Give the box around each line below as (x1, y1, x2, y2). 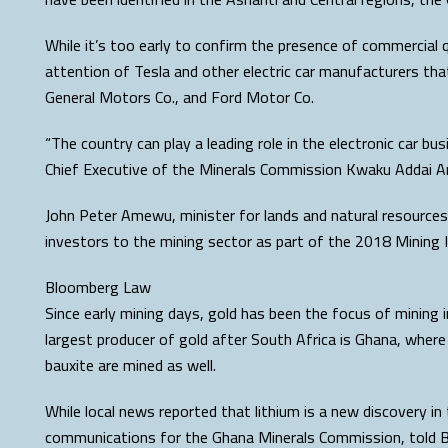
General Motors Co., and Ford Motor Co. (45, 82, 314, 112)
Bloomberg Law (45, 272, 151, 302)
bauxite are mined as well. (45, 350, 216, 380)
